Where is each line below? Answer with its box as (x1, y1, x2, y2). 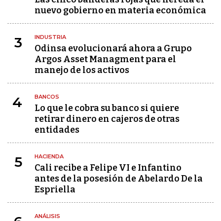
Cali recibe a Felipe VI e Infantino (35, 162, 182, 173)
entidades (35, 124, 79, 135)
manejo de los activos (35, 65, 129, 75)
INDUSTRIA (35, 34, 66, 40)
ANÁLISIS (35, 213, 60, 220)
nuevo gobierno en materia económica (35, 5, 206, 16)
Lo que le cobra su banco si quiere (35, 103, 179, 113)
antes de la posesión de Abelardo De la (35, 173, 203, 184)
